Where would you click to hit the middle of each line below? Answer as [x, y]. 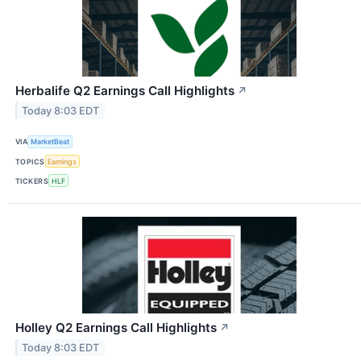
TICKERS [32, 180]
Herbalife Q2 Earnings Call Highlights [125, 90]
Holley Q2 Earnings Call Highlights [116, 328]
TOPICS [30, 161]
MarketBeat [50, 142]
